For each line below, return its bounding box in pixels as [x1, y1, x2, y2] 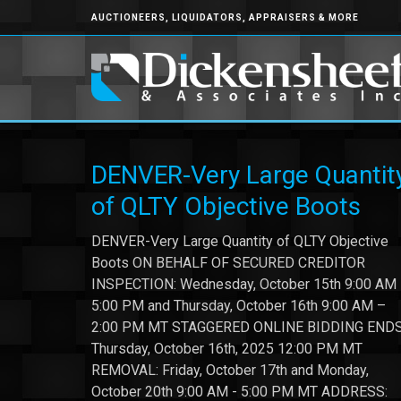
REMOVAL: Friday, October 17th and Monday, [91, 362, 369, 379]
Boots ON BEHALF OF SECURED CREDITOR [91, 254, 365, 271]
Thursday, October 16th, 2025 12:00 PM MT [91, 340, 363, 357]
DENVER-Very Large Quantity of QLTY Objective [91, 233, 388, 250]
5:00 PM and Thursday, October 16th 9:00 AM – [91, 297, 386, 314]
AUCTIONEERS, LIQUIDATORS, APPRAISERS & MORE [91, 13, 359, 22]
